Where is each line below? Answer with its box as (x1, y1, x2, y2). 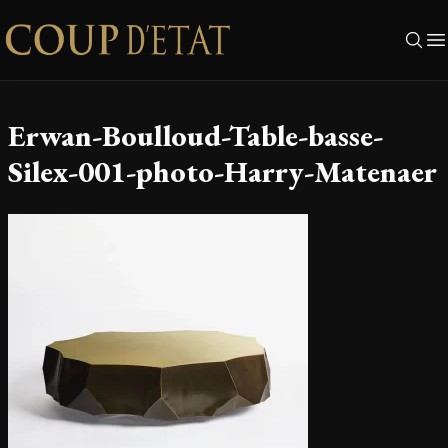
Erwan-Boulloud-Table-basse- (8, 116, 383, 155)
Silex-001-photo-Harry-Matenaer (8, 152, 437, 191)
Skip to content (7, 9, 123, 29)
